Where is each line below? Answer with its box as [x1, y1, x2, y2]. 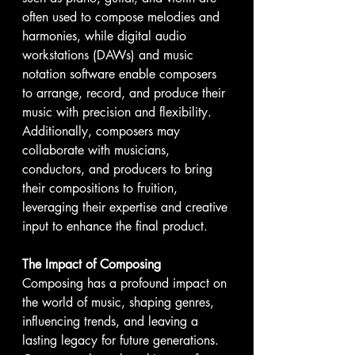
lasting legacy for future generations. [22, 332, 223, 349]
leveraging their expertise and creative [22, 199, 231, 216]
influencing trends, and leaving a [22, 313, 202, 330]
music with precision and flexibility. [22, 104, 216, 120]
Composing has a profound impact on [22, 275, 231, 292]
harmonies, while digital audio [22, 28, 190, 44]
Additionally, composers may [22, 123, 184, 139]
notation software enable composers [22, 66, 220, 82]
